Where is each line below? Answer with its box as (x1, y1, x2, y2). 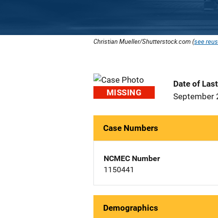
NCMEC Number (104, 154, 160, 163)
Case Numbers (103, 123, 158, 133)
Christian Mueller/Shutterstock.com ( (93, 37, 194, 46)
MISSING (107, 88, 142, 97)
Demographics (103, 203, 158, 213)
